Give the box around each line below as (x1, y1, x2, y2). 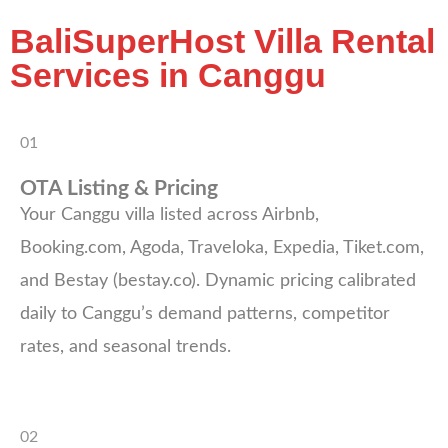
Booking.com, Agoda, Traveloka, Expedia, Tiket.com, (20, 238, 424, 257)
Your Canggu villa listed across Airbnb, (20, 205, 319, 224)
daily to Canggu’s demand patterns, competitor (20, 304, 390, 323)
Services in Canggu (10, 55, 326, 94)
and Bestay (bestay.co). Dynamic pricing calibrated (20, 271, 416, 290)
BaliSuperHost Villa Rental (10, 21, 435, 60)
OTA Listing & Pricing (20, 177, 218, 199)
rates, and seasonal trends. (20, 337, 231, 356)
